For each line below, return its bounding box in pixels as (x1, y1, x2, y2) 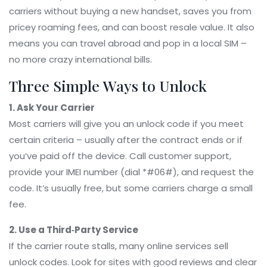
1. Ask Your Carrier (9, 101, 95, 114)
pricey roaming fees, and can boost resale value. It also (9, 21, 254, 33)
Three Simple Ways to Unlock (9, 76, 207, 95)
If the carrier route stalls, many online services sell (9, 240, 228, 252)
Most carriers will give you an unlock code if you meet (9, 117, 244, 130)
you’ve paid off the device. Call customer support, (9, 150, 231, 162)
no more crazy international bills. (9, 53, 152, 66)
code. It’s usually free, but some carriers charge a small (9, 182, 253, 194)
